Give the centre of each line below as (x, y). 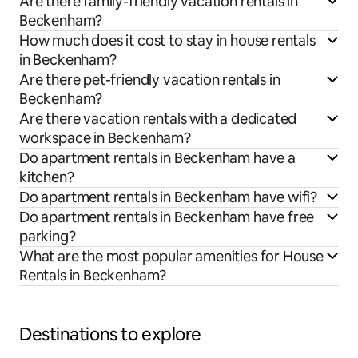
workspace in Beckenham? (105, 137)
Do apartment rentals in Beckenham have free (167, 217)
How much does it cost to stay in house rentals (167, 40)
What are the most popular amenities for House (171, 256)
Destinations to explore (110, 334)
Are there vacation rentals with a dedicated (158, 118)
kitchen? (47, 177)
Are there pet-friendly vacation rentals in (150, 79)
